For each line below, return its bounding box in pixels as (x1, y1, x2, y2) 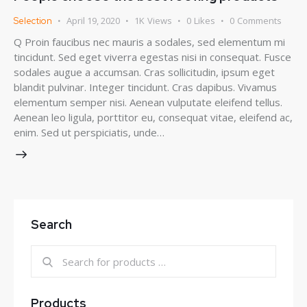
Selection (14, 15, 52, 27)
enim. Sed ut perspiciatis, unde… (14, 125, 164, 140)
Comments (236, 14, 282, 27)
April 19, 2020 (66, 14, 120, 27)
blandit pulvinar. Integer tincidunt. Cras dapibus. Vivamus (14, 80, 277, 95)
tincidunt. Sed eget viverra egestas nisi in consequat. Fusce (14, 50, 291, 64)
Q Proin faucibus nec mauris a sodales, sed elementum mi (14, 35, 285, 49)
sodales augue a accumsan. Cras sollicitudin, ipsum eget (14, 65, 275, 79)
